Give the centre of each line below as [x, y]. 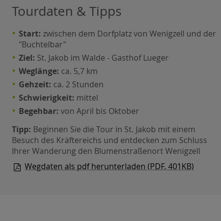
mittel [87, 97]
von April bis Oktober [99, 111]
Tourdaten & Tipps [67, 11]
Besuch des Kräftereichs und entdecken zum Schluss [110, 140]
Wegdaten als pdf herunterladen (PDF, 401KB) [109, 166]
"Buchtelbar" [43, 44]
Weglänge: [39, 71]
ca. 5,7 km [79, 71]
